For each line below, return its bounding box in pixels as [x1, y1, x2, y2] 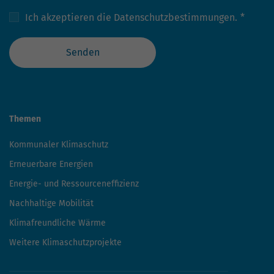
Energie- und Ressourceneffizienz [9, 179, 139, 190]
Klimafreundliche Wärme [9, 218, 106, 229]
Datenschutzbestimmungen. [114, 11, 237, 23]
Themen [9, 114, 41, 125]
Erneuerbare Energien [9, 159, 93, 170]
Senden [65, 46, 100, 59]
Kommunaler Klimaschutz [9, 139, 108, 150]
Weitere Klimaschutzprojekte [9, 237, 122, 248]
